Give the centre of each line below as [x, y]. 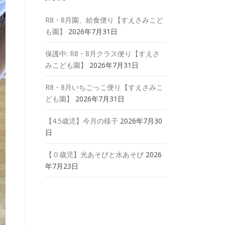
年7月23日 [62, 166]
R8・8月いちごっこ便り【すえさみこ [104, 87]
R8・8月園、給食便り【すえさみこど [104, 20]
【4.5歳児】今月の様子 [82, 121]
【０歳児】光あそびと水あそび [94, 154]
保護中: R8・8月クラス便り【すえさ [102, 53]
